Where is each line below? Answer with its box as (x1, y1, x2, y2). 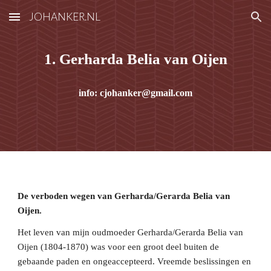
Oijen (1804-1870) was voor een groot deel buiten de (18, 242, 220, 252)
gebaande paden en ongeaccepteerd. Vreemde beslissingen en (18, 256, 252, 266)
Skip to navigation (186, 17, 261, 28)
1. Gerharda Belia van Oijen (44, 50, 227, 67)
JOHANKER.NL (29, 10, 100, 23)
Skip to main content (10, 17, 96, 28)
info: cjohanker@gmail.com (79, 88, 192, 98)
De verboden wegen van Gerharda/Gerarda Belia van (18, 191, 230, 201)
